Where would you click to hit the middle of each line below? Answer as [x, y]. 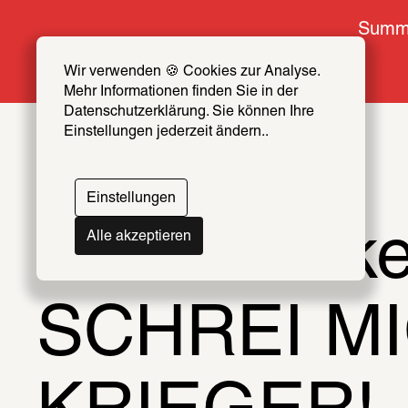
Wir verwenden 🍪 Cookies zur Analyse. [192, 72]
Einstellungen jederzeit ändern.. [166, 132]
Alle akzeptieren [139, 237]
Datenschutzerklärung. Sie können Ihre [189, 112]
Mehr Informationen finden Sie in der [181, 92]
